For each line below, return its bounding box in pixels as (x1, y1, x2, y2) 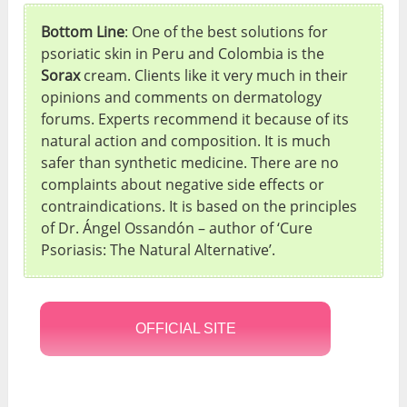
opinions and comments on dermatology (41, 86, 323, 107)
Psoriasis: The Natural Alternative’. (41, 239, 276, 260)
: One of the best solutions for (124, 21, 329, 42)
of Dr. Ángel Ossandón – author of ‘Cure (41, 217, 313, 238)
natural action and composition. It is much (41, 130, 332, 151)
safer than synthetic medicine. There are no (41, 152, 340, 173)
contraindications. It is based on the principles (41, 195, 358, 216)
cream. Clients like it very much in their (80, 65, 349, 85)
